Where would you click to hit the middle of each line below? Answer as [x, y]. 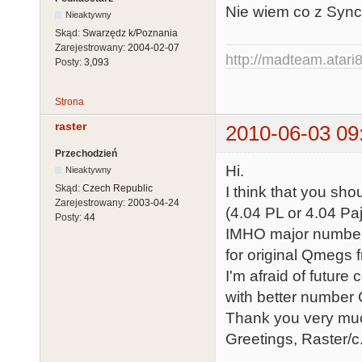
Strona [69, 102]
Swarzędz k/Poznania [130, 34]
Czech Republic [118, 188]
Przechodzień [86, 153]
